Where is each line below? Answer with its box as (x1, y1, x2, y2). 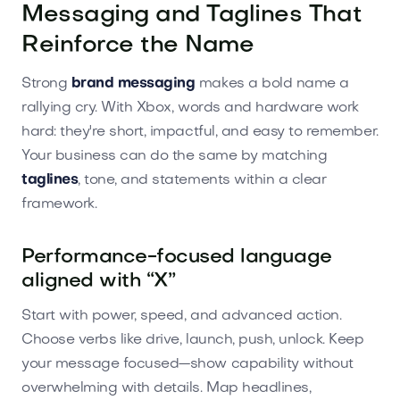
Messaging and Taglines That (21, 4, 362, 27)
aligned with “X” (21, 271, 176, 291)
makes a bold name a (195, 76, 349, 91)
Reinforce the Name (21, 34, 254, 57)
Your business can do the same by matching (21, 148, 328, 163)
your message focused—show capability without (21, 356, 354, 371)
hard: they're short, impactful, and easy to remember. (21, 124, 379, 139)
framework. (21, 196, 97, 212)
